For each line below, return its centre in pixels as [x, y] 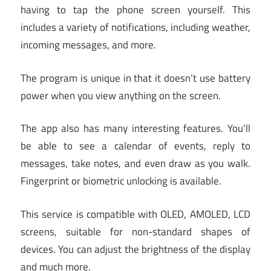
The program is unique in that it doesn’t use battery [135, 78]
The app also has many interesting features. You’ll [135, 129]
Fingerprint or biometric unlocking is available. [121, 181]
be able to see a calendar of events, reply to [135, 146]
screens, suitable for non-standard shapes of [135, 231]
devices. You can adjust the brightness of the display [135, 249]
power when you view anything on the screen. [121, 95]
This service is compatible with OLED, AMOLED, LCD [135, 214]
